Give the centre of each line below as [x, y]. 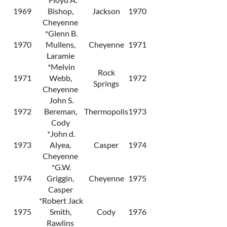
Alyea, [60, 145]
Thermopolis [106, 111]
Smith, [60, 212]
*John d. [60, 134]
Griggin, [60, 178]
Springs [106, 84]
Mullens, [60, 45]
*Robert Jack [60, 201]
